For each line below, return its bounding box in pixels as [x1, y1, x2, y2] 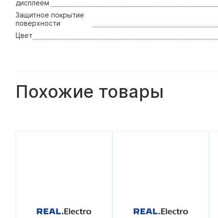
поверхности [16, 18, 60, 27]
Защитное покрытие [16, 10, 84, 19]
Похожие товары [16, 80, 163, 102]
